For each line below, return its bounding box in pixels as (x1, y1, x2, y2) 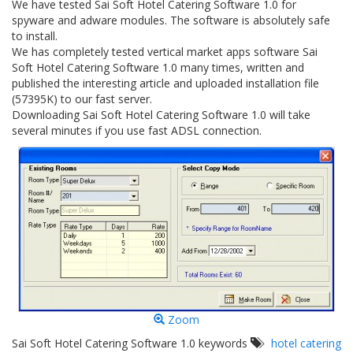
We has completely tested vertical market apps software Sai (12, 44, 318, 59)
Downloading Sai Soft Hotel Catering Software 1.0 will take (12, 107, 310, 122)
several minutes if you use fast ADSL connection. (12, 123, 262, 138)
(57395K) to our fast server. (12, 91, 152, 106)
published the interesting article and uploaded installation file (12, 76, 319, 91)
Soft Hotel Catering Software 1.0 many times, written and (12, 60, 304, 75)
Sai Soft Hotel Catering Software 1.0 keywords (12, 336, 251, 351)
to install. (12, 28, 58, 43)
